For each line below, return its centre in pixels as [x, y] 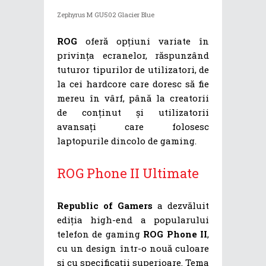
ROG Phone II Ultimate [128, 173]
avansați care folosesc [133, 126]
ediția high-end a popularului [133, 219]
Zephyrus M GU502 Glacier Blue [106, 14]
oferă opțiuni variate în [143, 41]
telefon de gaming [100, 234]
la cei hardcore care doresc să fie [133, 83]
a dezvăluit [181, 205]
